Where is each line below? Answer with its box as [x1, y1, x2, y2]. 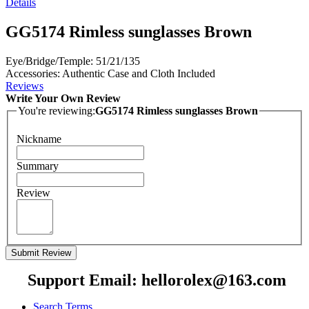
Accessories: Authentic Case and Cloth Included [6, 67, 215, 79]
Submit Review [11, 248, 71, 259]
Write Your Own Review [6, 92, 121, 104]
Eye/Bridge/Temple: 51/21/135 [6, 54, 140, 67]
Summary [17, 160, 59, 172]
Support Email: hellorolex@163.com [23, 271, 286, 290]
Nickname [17, 133, 61, 146]
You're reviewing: [18, 104, 95, 117]
